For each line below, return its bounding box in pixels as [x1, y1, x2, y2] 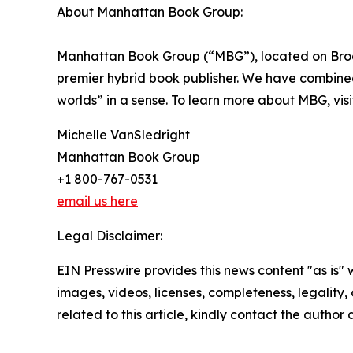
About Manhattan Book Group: [57, 3, 243, 20]
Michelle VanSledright [57, 126, 190, 143]
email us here [57, 192, 138, 209]
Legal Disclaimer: [57, 227, 162, 243]
